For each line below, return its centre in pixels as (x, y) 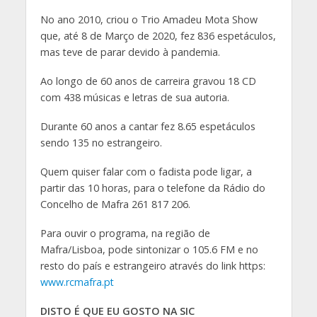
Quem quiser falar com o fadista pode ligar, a (146, 171)
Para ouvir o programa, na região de (125, 233)
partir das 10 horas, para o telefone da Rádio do (152, 188)
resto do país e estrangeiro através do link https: (152, 265)
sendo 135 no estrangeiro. (101, 142)
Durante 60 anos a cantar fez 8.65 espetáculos (148, 126)
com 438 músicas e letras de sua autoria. (134, 97)
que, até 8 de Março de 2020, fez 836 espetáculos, (158, 36)
